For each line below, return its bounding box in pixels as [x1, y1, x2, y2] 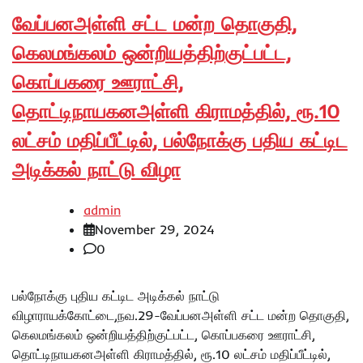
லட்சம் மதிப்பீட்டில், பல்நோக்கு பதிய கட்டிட [12, 128, 348, 153]
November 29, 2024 [95, 221, 214, 238]
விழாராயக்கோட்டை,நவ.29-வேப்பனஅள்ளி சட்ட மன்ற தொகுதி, [12, 307, 349, 324]
